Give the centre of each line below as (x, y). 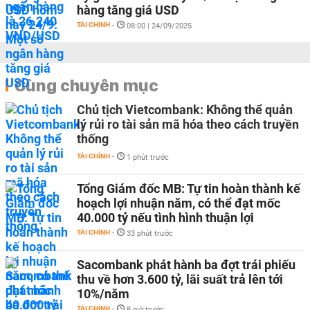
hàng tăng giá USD (128, 10)
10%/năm (103, 294)
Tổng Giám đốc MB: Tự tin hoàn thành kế (189, 189)
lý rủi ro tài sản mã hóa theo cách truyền (188, 124)
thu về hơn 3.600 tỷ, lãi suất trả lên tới (180, 279)
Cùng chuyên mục (86, 85)
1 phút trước (148, 157)
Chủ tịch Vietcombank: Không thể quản (185, 110)
